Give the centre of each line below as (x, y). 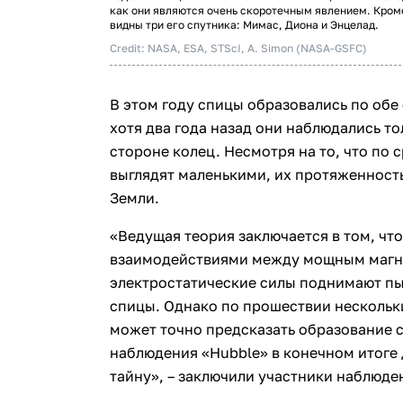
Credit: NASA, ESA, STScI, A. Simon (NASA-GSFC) (238, 48)
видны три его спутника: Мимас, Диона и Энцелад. (244, 25)
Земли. (134, 198)
